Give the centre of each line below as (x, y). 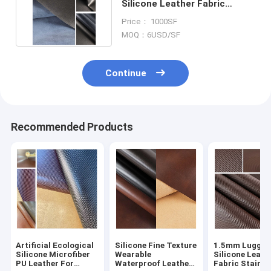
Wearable (133, 255)
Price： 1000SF (149, 21)
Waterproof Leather (153, 264)
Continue (126, 73)
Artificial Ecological (55, 246)
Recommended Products (72, 127)
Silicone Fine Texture (155, 246)
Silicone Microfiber (53, 255)
